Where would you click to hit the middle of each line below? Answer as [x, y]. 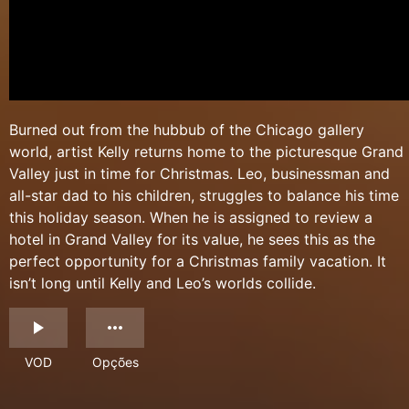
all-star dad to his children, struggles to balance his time [204, 196]
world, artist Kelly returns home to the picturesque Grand [206, 152]
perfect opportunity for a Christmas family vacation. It [198, 262]
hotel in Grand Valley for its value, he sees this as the [192, 240]
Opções [115, 362]
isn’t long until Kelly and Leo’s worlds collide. [163, 283]
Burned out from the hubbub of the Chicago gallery [187, 130]
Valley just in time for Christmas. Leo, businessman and [199, 174]
